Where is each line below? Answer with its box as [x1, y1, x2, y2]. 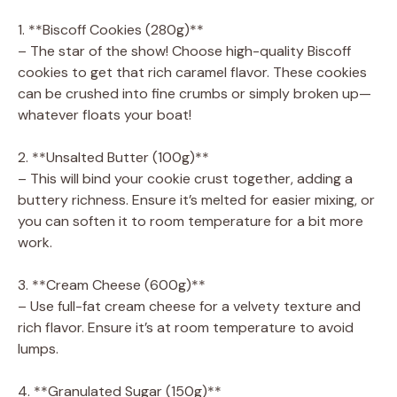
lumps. [18, 339, 58, 358]
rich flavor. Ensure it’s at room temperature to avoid [18, 317, 354, 337]
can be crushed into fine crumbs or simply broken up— [18, 83, 371, 103]
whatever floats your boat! [18, 105, 191, 124]
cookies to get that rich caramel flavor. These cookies [18, 62, 367, 82]
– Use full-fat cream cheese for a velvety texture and [18, 296, 361, 315]
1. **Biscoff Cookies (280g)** [18, 19, 204, 39]
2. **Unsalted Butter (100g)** [18, 147, 209, 167]
